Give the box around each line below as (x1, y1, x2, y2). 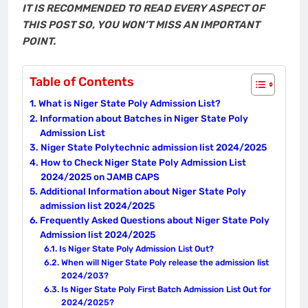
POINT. (22, 35, 56, 48)
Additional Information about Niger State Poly (39, 185, 246, 197)
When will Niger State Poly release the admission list (60, 257, 269, 267)
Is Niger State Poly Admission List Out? (58, 243, 214, 254)
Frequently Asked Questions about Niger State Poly (39, 214, 269, 225)
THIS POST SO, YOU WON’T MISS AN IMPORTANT (22, 19, 260, 32)
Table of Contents (30, 74, 134, 89)
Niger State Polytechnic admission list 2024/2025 (40, 141, 267, 153)
